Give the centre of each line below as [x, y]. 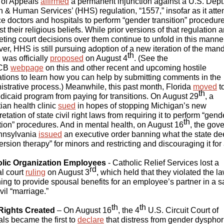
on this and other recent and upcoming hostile [125, 68]
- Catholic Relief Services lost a [162, 163]
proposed [67, 58]
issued [50, 134]
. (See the [151, 58]
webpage [27, 68]
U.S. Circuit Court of [182, 210]
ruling [35, 172]
